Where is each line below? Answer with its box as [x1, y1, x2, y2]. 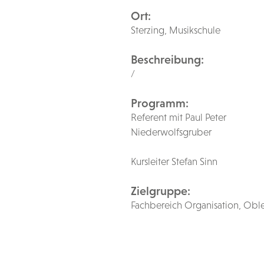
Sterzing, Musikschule [131, 24, 220, 36]
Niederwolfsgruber [131, 126, 212, 138]
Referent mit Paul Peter [131, 111, 226, 123]
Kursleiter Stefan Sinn [131, 156, 217, 167]
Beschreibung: [131, 53, 204, 66]
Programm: [131, 97, 189, 110]
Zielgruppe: [131, 184, 190, 197]
